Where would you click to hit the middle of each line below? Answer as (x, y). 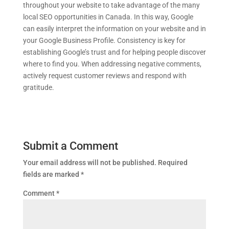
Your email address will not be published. (89, 162)
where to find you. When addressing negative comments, (112, 64)
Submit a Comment (70, 146)
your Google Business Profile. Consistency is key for (104, 40)
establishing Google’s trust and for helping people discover (114, 52)
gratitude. (38, 87)
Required (173, 162)
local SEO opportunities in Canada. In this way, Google (108, 17)
